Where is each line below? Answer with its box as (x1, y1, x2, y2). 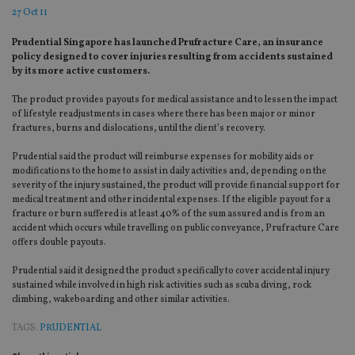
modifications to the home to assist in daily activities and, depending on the (12, 165, 326, 178)
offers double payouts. (12, 236, 106, 250)
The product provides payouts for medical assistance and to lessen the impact (12, 94, 338, 107)
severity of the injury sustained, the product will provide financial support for (12, 179, 340, 193)
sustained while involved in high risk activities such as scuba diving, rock (12, 279, 311, 292)
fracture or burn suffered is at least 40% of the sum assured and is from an (12, 208, 325, 221)
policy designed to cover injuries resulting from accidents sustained (12, 51, 333, 64)
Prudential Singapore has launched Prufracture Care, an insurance (12, 36, 323, 50)
